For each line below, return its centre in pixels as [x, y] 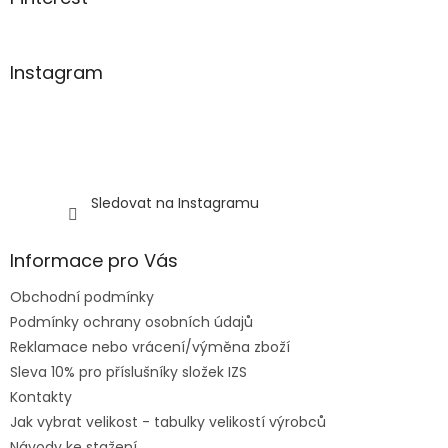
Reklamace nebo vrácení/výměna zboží [150, 347]
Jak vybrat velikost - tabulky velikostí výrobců [168, 422]
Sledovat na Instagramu [175, 203]
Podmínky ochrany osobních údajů [131, 322]
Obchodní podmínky [82, 297]
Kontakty [41, 397]
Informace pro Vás [94, 261]
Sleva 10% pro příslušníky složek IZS [128, 372]
